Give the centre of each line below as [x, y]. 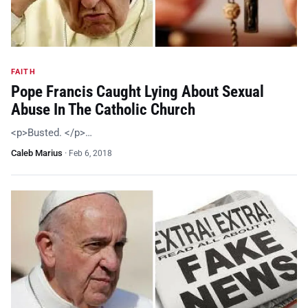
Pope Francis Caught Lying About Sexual [137, 92]
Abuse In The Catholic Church [103, 110]
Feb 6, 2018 [90, 153]
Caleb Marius [37, 153]
